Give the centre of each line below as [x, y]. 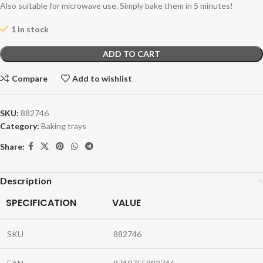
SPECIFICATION [41, 203]
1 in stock [30, 29]
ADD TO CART [131, 54]
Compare [29, 78]
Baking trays [64, 126]
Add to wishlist [102, 78]
